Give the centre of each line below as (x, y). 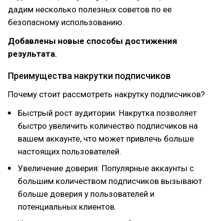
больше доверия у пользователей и (86, 194)
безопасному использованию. (66, 22)
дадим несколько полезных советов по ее (90, 9)
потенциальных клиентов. (67, 207)
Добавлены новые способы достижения (92, 41)
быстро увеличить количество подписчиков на (108, 126)
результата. (33, 54)
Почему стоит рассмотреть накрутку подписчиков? (106, 94)
